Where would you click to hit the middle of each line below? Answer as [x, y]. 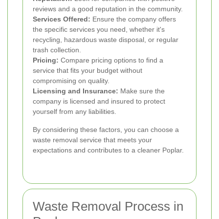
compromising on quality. [71, 80]
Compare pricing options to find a [111, 60]
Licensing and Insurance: [76, 91]
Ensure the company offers [133, 19]
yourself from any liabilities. [75, 111]
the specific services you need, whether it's [99, 29]
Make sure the [142, 91]
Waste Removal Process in [108, 206]
